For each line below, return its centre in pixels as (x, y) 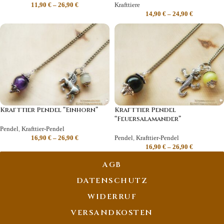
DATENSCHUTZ (112, 181)
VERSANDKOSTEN (112, 213)
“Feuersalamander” (148, 119)
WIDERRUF (112, 197)
